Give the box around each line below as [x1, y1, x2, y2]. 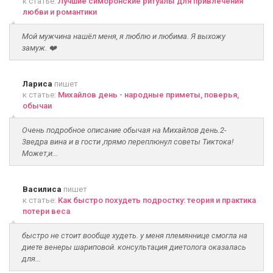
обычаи [23, 101, 52, 110]
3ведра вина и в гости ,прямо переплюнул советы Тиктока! [22, 137, 233, 146]
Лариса [23, 79, 52, 88]
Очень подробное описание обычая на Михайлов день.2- [22, 126, 226, 135]
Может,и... [22, 149, 58, 158]
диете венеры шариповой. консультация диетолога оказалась [22, 243, 246, 252]
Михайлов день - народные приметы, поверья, [58, 90, 239, 99]
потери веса [23, 207, 70, 216]
